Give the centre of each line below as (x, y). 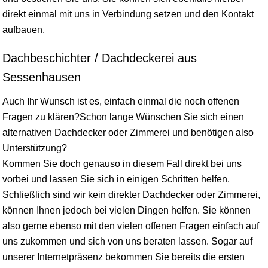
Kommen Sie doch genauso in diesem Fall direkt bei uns (122, 163)
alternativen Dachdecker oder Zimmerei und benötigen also (128, 132)
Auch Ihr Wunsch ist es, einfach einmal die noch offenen (121, 101)
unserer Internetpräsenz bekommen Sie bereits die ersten (124, 257)
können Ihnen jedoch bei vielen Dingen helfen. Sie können (127, 210)
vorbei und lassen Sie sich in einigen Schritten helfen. (116, 179)
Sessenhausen (42, 77)
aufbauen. (24, 29)
